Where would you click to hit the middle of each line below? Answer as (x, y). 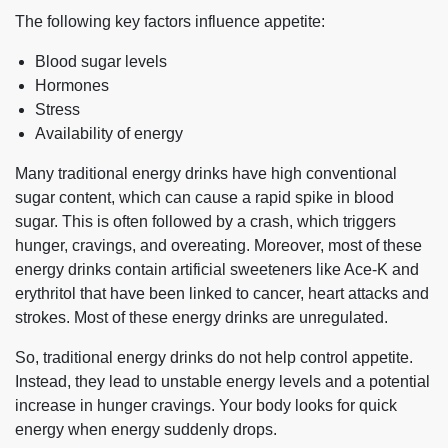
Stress (57, 110)
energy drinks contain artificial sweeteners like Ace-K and (217, 270)
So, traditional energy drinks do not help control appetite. (214, 358)
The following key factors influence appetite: (170, 22)
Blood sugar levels (101, 62)
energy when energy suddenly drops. (146, 430)
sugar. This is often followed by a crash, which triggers (205, 222)
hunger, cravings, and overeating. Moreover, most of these (218, 246)
